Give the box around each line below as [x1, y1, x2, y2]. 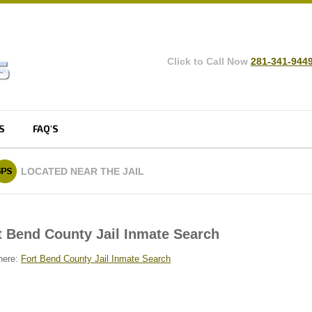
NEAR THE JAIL [70, 166, 144, 177]
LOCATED [21, 166, 70, 177]
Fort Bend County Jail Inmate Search [21, 253, 171, 265]
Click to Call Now [167, 56, 251, 67]
